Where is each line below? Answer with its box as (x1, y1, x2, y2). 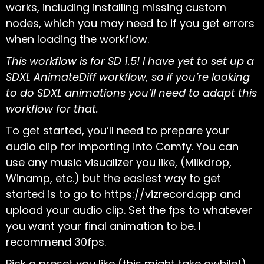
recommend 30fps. (6, 234, 106, 249)
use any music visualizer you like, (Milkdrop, (6, 154, 232, 170)
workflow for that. (6, 101, 98, 116)
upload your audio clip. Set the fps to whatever (6, 202, 252, 217)
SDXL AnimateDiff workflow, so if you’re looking (6, 69, 250, 84)
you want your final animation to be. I (6, 218, 201, 233)
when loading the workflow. (6, 31, 149, 47)
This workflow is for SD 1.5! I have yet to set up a (6, 53, 254, 68)
